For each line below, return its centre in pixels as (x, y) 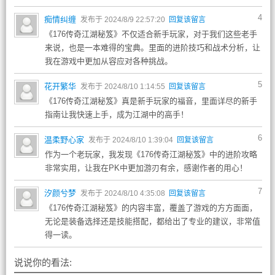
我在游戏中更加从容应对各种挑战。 (108, 61)
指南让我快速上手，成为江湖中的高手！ (116, 114)
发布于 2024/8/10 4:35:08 (123, 193)
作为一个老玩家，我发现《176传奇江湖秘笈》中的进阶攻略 (151, 154)
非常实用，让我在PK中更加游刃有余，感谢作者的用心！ (146, 168)
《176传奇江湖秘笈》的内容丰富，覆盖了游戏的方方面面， (151, 208)
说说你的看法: (43, 262)
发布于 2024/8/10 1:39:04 (131, 140)
